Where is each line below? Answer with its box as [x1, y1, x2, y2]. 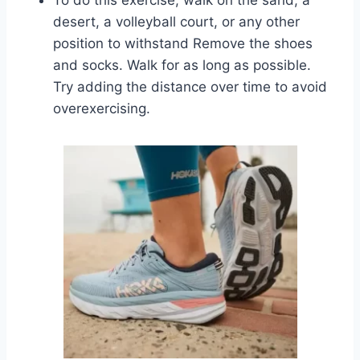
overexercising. [53, 100, 150, 117]
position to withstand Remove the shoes [53, 35, 313, 51]
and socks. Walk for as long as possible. [53, 56, 311, 73]
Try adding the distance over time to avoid [53, 78, 327, 95]
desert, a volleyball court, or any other [53, 13, 300, 30]
